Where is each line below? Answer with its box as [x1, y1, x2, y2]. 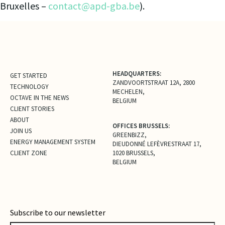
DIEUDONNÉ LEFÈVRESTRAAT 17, [113, 140, 201, 148]
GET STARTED [10, 71, 47, 80]
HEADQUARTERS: [113, 69, 161, 78]
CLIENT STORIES [10, 104, 54, 113]
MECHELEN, [113, 87, 145, 96]
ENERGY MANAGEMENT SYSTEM [10, 138, 95, 146]
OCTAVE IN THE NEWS [10, 93, 69, 102]
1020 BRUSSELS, [113, 149, 155, 157]
